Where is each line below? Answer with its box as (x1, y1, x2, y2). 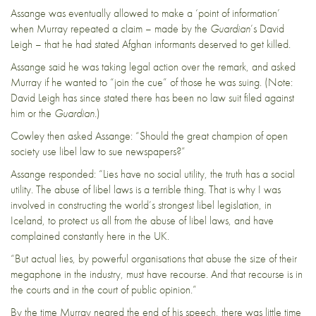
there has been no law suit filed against (128, 90, 294, 105)
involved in (11, 197, 55, 212)
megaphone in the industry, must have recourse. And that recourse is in (11, 266, 303, 281)
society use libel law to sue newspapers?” (11, 143, 186, 159)
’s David (250, 20, 284, 36)
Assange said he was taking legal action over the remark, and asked (11, 59, 296, 74)
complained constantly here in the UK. (11, 228, 169, 243)
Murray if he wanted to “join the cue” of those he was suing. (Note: (11, 74, 293, 90)
